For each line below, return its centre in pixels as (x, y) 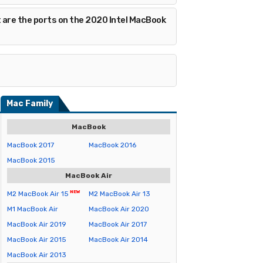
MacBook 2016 (112, 145)
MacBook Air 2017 (118, 224)
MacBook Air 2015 (37, 240)
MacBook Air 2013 (37, 255)
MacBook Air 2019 (37, 224)
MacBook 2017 (31, 145)
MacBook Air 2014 (118, 240)
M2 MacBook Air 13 (119, 194)
